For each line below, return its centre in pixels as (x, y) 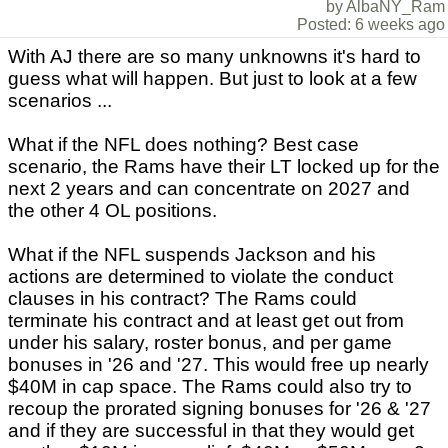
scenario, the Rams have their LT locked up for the (224, 167)
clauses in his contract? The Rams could (182, 299)
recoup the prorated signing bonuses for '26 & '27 (219, 409)
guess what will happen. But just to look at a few (212, 79)
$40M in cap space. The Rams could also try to (210, 387)
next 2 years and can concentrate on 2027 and (209, 189)
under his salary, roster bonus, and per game (200, 343)
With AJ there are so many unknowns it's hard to (214, 57)
